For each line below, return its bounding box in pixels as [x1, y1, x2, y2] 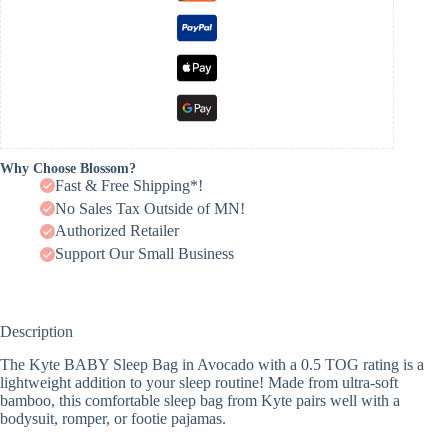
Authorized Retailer [55, 222, 179, 240]
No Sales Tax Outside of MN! [55, 199, 245, 217]
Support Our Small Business [55, 245, 234, 263]
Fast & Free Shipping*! [55, 176, 203, 194]
